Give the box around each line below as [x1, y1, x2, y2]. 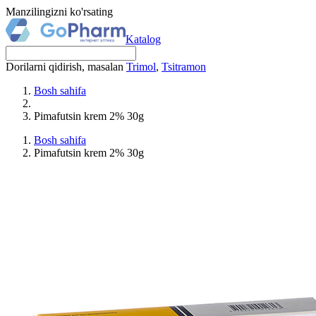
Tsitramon [162, 61, 206, 73]
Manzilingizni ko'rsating [6, 6, 113, 18]
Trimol [126, 61, 156, 73]
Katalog [126, 33, 161, 45]
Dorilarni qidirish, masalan [6, 61, 126, 73]
